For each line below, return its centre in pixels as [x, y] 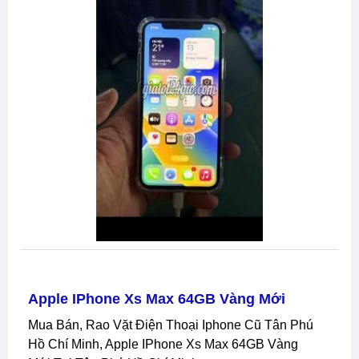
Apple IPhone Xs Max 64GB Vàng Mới [157, 298]
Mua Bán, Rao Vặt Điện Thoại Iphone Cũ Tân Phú [33, 325]
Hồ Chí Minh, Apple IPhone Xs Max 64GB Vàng [163, 344]
